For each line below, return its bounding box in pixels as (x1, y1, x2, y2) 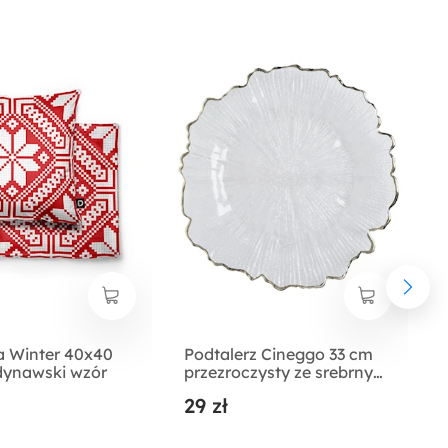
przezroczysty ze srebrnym (184, 362, 388, 382)
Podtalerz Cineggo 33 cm (184, 344, 373, 364)
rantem (184, 380, 240, 400)
